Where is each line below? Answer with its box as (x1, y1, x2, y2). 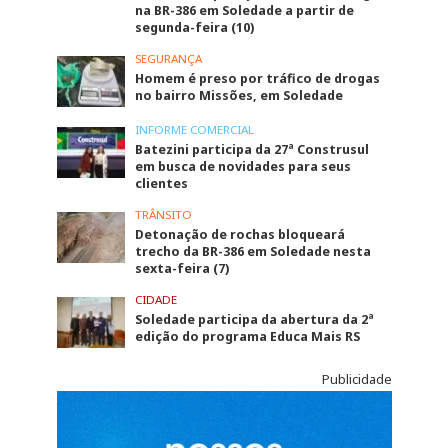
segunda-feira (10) (135, 18, 255, 36)
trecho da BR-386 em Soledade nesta (135, 242, 372, 260)
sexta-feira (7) (135, 259, 230, 277)
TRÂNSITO (135, 206, 193, 222)
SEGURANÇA (135, 50, 203, 66)
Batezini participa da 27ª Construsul (135, 140, 370, 158)
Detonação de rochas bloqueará (135, 225, 346, 243)
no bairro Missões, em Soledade (135, 86, 344, 104)
